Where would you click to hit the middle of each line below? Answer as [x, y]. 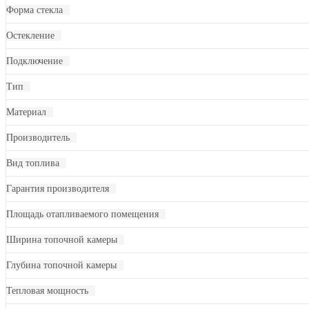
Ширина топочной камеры [62, 240]
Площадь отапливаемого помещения [82, 214]
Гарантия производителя [58, 189]
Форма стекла [34, 10]
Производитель [38, 138]
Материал [26, 112]
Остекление [30, 36]
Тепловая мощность [47, 291]
